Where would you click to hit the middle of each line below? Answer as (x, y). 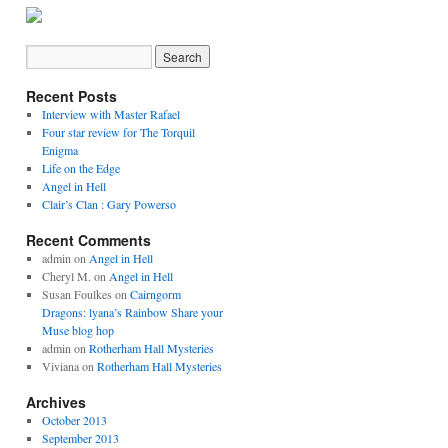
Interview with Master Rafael (110, 114)
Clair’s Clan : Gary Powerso (108, 204)
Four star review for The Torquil (118, 132)
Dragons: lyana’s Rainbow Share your (132, 312)
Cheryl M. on (75, 276)
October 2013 (74, 420)
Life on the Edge (80, 168)
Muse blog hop (77, 330)
